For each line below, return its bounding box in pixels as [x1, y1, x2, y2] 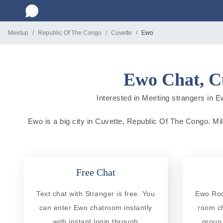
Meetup [8, 29, 28, 36]
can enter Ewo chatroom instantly [39, 203, 152, 212]
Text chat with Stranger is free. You [36, 189, 155, 198]
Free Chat [76, 166, 115, 178]
